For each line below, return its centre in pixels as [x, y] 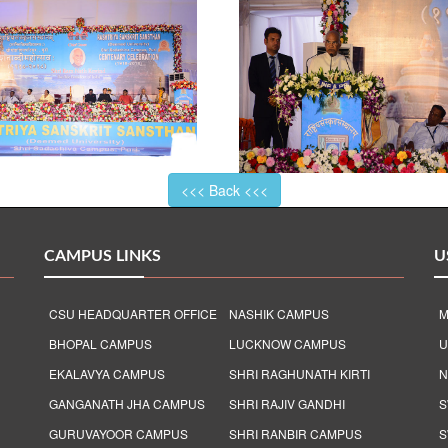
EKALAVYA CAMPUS [107, 373]
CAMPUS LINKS [102, 256]
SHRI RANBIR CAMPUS [295, 433]
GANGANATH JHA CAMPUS [127, 403]
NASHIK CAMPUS [279, 313]
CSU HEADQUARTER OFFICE [133, 313]
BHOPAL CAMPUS [100, 343]
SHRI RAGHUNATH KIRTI [299, 373]
